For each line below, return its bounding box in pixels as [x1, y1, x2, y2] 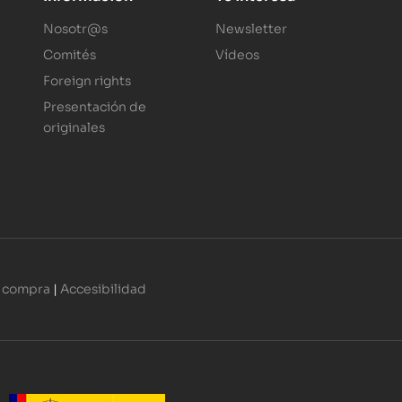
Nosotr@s [42, 21, 108, 37]
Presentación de [42, 99, 146, 115]
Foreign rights [42, 73, 131, 89]
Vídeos [215, 47, 260, 63]
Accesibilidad [60, 280, 146, 297]
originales [42, 119, 105, 135]
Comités [42, 47, 96, 63]
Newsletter [215, 21, 288, 37]
